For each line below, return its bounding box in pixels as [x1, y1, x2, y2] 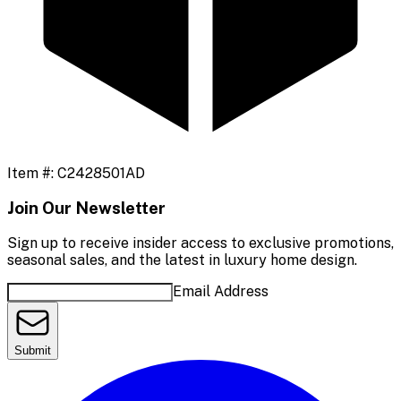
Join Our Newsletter [7, 198, 166, 218]
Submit [14, 344, 51, 358]
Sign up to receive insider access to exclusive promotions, [7, 235, 394, 252]
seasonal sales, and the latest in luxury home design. [7, 252, 357, 269]
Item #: [7, 164, 57, 182]
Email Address [173, 283, 269, 301]
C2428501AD [57, 164, 145, 182]
